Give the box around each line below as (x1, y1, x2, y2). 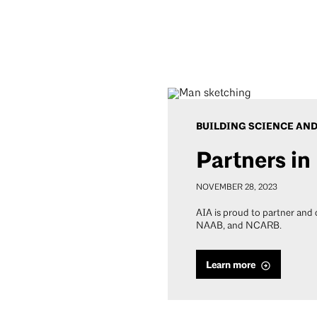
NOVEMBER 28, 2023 (196, 183, 277, 192)
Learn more (206, 259, 255, 272)
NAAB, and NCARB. (196, 221, 282, 232)
